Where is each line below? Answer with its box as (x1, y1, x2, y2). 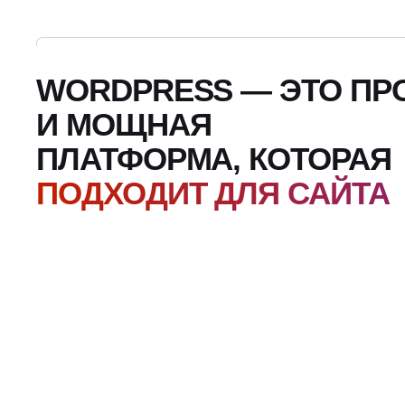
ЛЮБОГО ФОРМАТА (36, 210, 336, 246)
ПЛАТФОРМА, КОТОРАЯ (36, 141, 391, 177)
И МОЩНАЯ (36, 107, 212, 143)
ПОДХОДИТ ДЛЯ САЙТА (36, 175, 390, 212)
